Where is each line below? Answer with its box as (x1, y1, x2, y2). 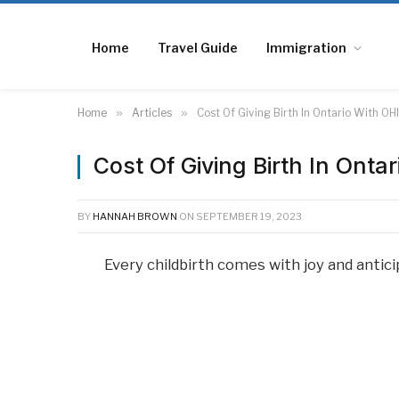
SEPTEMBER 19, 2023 (196, 210, 302, 223)
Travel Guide (158, 39, 238, 55)
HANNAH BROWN (93, 210, 177, 223)
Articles (132, 106, 172, 119)
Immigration (266, 39, 346, 55)
